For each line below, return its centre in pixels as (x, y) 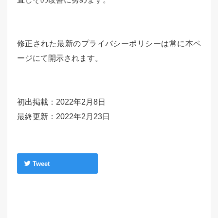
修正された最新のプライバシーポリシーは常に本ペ (109, 44)
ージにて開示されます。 (60, 58)
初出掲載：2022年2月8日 (61, 102)
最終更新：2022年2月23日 (64, 117)
